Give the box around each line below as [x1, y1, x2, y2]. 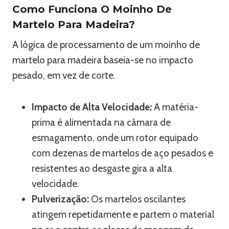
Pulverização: [32, 193, 89, 205]
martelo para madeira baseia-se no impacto [12, 54, 193, 66]
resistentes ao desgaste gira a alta [32, 163, 172, 174]
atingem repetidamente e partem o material [32, 209, 214, 220]
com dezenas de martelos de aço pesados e [32, 147, 213, 159]
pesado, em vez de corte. [12, 70, 116, 81]
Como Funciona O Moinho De [12, 3, 172, 15]
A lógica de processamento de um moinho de [12, 39, 200, 51]
